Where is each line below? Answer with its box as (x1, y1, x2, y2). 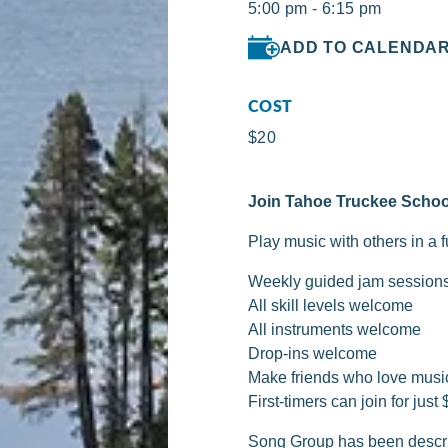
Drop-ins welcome (248, 345, 377, 363)
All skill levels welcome (248, 297, 413, 315)
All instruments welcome (248, 321, 421, 339)
